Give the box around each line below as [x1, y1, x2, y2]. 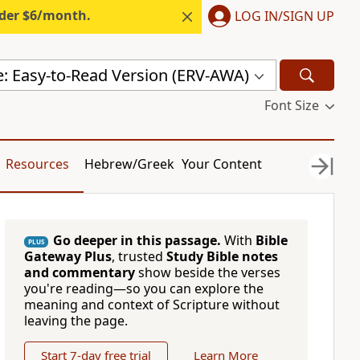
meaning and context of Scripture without [23, 296, 280, 313]
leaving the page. [23, 312, 128, 329]
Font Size [264, 96, 319, 114]
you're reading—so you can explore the [23, 280, 264, 297]
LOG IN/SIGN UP [235, 6, 334, 25]
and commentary [23, 264, 135, 281]
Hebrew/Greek [84, 155, 175, 173]
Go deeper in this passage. [52, 231, 221, 249]
